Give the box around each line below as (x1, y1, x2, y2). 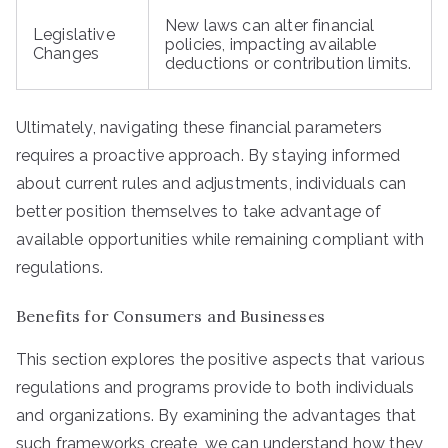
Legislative (33, 25, 115, 44)
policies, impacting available (165, 35, 377, 54)
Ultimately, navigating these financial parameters (16, 118, 382, 137)
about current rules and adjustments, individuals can (16, 174, 407, 193)
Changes (33, 44, 100, 63)
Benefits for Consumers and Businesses (16, 306, 325, 326)
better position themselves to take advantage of (16, 202, 382, 221)
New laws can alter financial (165, 16, 375, 35)
